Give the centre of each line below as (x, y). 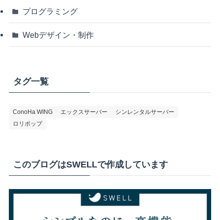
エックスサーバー (84, 112)
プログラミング (50, 12)
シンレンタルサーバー (145, 112)
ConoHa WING (32, 112)
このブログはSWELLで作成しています (90, 165)
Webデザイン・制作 (58, 35)
